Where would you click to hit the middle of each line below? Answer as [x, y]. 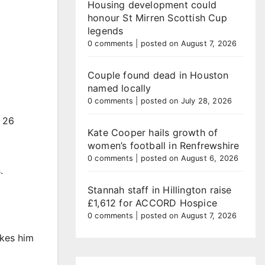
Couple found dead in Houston [158, 75]
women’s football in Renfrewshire [164, 146]
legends [106, 31]
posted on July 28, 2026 [186, 101]
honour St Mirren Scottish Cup [157, 18]
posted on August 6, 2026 [190, 158]
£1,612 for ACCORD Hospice [152, 203]
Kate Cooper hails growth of [153, 132]
